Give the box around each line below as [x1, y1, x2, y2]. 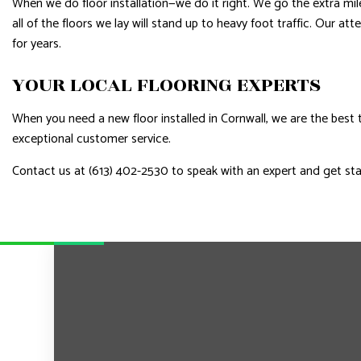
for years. [12, 32, 64, 55]
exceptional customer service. [12, 127, 171, 150]
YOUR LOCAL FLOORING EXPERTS [12, 69, 321, 100]
